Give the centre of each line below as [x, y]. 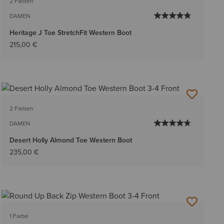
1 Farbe [19, 216]
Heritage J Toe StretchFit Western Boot [70, 32]
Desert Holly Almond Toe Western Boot [70, 140]
